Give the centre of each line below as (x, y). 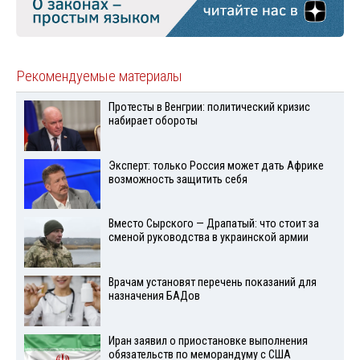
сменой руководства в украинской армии (208, 238)
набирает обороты (153, 121)
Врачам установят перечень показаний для (212, 283)
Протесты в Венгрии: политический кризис (209, 107)
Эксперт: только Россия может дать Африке (216, 166)
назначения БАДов (154, 297)
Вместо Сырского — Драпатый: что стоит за (213, 224)
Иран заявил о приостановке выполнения (208, 341)
